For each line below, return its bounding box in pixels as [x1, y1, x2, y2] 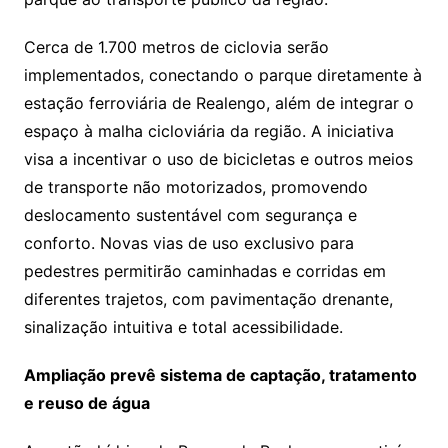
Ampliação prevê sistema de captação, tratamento [23, 364, 417, 385]
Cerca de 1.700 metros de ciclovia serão [23, 36, 329, 57]
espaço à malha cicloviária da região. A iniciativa [23, 120, 394, 141]
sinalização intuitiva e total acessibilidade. [23, 316, 343, 337]
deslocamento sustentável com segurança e [23, 204, 357, 225]
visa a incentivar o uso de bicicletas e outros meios [23, 148, 413, 169]
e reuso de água [23, 392, 150, 413]
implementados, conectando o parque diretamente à [23, 64, 422, 85]
